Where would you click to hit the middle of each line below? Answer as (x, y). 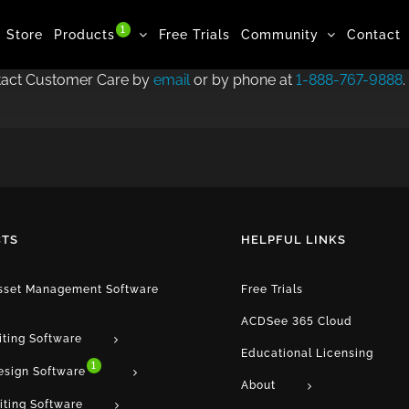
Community (280, 34)
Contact (374, 34)
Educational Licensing (307, 353)
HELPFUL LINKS (294, 240)
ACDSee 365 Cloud (297, 321)
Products (84, 34)
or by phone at (245, 80)
